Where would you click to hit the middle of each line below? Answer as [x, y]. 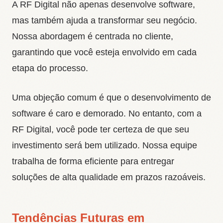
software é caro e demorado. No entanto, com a [107, 113]
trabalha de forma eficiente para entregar [93, 161]
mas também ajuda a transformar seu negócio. [105, 20]
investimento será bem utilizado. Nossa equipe [105, 145]
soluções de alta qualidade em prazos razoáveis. [109, 177]
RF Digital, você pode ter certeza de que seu [101, 129]
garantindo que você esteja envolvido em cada [104, 52]
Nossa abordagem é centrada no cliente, [93, 36]
